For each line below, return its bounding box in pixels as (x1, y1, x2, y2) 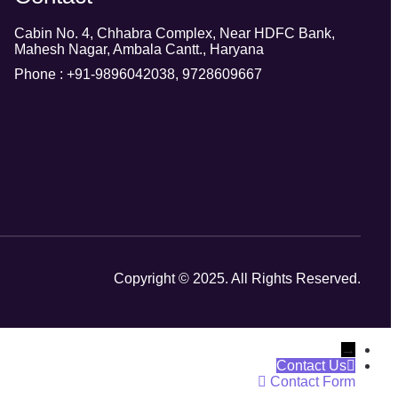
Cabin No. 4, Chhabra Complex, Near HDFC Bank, (13, 26, 335, 41)
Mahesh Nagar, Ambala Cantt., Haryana (13, 42, 264, 57)
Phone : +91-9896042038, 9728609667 (13, 67, 262, 82)
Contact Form (270, 373, 355, 389)
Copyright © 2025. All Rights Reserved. (114, 270, 361, 286)
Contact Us (276, 357, 346, 373)
